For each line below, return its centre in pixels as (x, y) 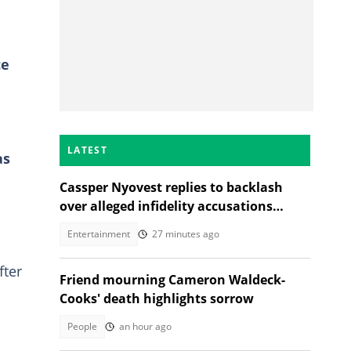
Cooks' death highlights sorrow (157, 299)
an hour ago (145, 326)
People (82, 326)
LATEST (87, 150)
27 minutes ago (186, 234)
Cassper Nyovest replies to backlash (171, 187)
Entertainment (99, 234)
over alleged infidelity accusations (166, 206)
